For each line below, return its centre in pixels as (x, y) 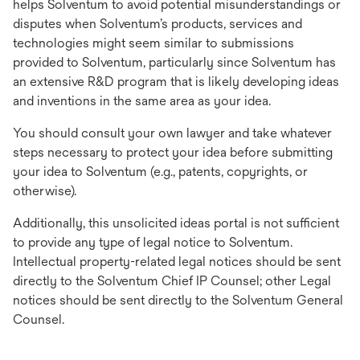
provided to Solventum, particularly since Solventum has (174, 62)
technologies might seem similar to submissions (153, 43)
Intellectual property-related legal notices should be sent (177, 262)
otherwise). (45, 191)
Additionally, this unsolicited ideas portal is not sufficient (176, 223)
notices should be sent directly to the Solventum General (178, 300)
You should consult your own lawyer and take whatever (172, 133)
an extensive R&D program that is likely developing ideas (176, 82)
